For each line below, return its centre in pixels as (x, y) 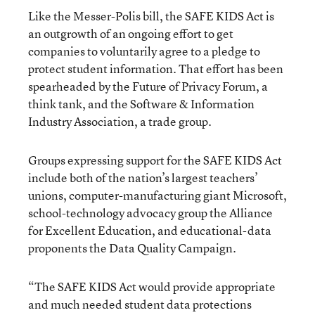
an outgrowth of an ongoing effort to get (131, 33)
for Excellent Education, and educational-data (150, 230)
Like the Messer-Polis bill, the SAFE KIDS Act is (151, 16)
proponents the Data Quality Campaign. (132, 248)
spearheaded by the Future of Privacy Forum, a (148, 86)
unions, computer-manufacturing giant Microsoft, (157, 195)
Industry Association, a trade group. (120, 121)
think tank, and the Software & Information (141, 104)
